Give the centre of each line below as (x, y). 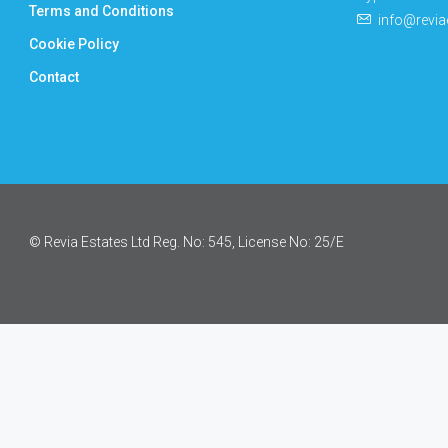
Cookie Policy (74, 44)
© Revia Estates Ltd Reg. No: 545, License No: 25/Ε (186, 241)
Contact (54, 77)
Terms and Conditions (101, 11)
